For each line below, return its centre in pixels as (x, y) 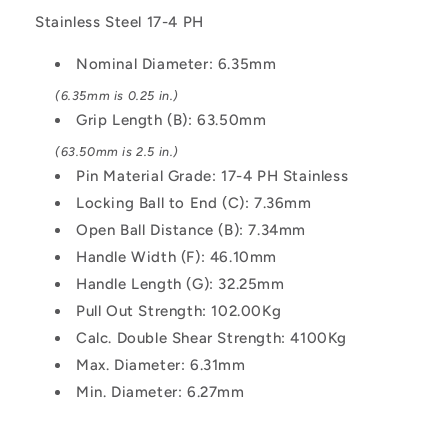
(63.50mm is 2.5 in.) (117, 151)
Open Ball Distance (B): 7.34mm (191, 229)
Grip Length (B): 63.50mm (171, 119)
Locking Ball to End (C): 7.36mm (194, 202)
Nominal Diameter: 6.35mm (176, 63)
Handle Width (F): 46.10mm (176, 256)
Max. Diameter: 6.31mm (161, 364)
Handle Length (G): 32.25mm (180, 283)
